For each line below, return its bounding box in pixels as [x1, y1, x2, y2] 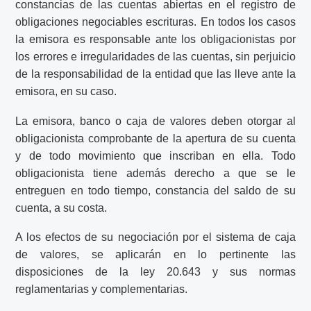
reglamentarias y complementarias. [15, 283, 188, 296]
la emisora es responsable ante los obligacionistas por [15, 33, 296, 46]
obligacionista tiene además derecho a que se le [15, 167, 296, 179]
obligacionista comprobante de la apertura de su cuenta [15, 132, 296, 144]
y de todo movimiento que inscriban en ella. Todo [15, 149, 296, 162]
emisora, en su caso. [15, 85, 117, 98]
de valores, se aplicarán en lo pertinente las [15, 249, 296, 261]
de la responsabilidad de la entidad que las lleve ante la [15, 68, 296, 81]
